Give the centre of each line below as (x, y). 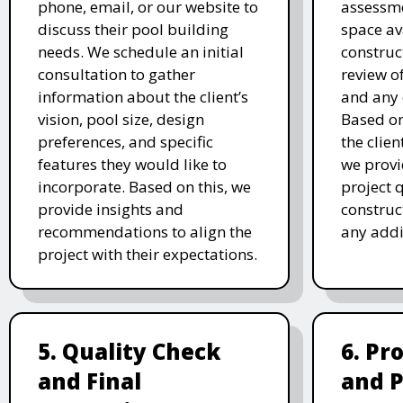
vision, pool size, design (121, 119)
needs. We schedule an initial (141, 51)
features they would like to (132, 164)
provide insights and (111, 209)
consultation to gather (116, 74)
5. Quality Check (129, 351)
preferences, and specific (125, 141)
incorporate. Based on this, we (144, 186)
